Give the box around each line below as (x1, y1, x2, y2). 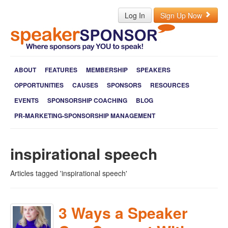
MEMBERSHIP (86, 65, 128, 74)
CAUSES (72, 80, 98, 90)
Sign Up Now (160, 10, 204, 20)
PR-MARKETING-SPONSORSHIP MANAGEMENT (14, 111, 155, 120)
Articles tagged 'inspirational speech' (10, 168, 127, 178)
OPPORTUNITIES (14, 80, 64, 90)
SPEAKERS (136, 65, 170, 74)
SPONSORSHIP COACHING (47, 96, 127, 105)
